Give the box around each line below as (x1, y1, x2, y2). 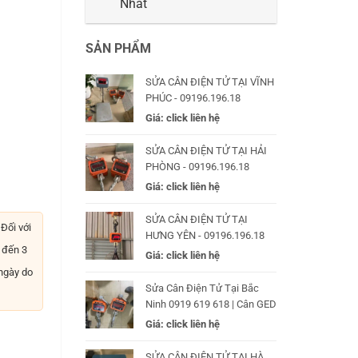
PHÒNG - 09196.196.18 (145, 160, 249, 173)
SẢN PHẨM (86, 41, 151, 56)
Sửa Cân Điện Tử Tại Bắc (145, 281, 259, 294)
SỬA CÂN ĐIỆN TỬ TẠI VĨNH (145, 75, 274, 88)
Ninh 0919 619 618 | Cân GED (145, 297, 276, 310)
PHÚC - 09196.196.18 (145, 91, 241, 104)
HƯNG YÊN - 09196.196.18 (145, 229, 265, 241)
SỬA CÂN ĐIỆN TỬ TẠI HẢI (145, 144, 267, 157)
